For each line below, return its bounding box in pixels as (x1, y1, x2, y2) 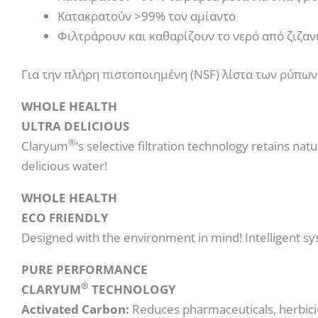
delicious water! (21, 157, 107, 174)
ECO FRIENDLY (21, 209, 109, 226)
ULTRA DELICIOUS (21, 117, 129, 134)
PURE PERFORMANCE (21, 261, 148, 278)
